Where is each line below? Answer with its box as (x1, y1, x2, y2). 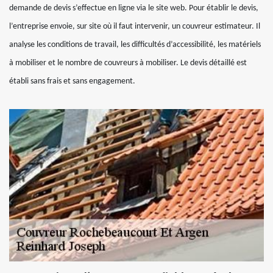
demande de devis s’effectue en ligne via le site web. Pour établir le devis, (9, 4, 258, 13)
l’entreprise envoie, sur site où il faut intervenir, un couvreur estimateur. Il (9, 22, 260, 31)
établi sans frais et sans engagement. (9, 77, 135, 86)
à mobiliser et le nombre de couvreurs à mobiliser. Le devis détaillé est (9, 58, 247, 68)
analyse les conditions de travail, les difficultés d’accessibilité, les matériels (9, 40, 261, 49)
